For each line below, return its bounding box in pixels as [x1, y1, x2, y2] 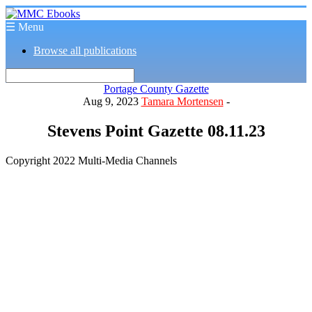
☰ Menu [6, 21, 44, 33]
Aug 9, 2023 [82, 95, 141, 107]
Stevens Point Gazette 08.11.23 [47, 121, 265, 140]
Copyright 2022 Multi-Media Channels [6, 154, 177, 166]
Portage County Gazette [103, 83, 209, 95]
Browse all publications [33, 45, 136, 56]
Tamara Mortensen [141, 95, 224, 107]
